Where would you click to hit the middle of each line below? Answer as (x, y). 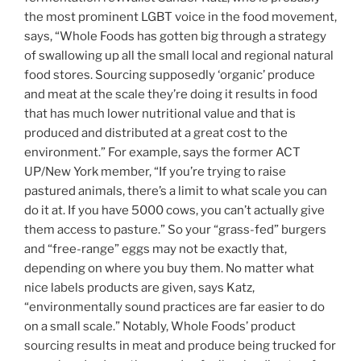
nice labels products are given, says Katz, (139, 288)
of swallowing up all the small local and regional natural (179, 56)
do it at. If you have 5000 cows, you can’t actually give (174, 211)
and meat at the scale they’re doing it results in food (171, 95)
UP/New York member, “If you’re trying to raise (155, 172)
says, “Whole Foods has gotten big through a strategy (175, 37)
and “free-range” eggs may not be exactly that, (156, 249)
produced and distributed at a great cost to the (156, 133)
